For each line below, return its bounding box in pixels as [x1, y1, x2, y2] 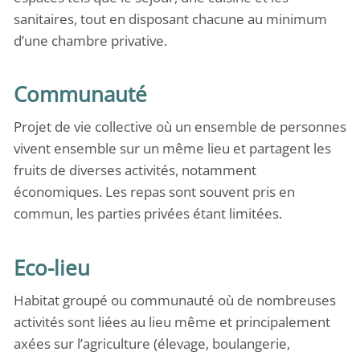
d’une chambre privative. [14, 31, 167, 50]
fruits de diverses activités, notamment [14, 161, 256, 179]
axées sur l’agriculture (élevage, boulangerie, [14, 333, 290, 353]
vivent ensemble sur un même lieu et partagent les [14, 139, 331, 157]
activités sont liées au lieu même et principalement [14, 312, 330, 331]
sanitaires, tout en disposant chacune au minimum [14, 9, 327, 28]
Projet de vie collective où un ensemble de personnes [14, 117, 346, 136]
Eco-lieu [14, 253, 90, 281]
